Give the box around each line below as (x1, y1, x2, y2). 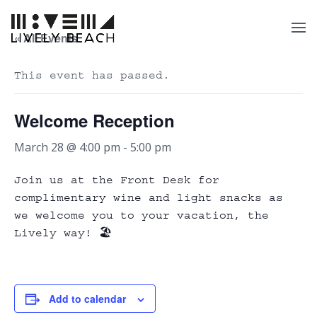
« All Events (14, 30, 78, 46)
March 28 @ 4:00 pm (14, 139, 120, 155)
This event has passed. (14, 69, 170, 81)
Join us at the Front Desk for (14, 173, 219, 186)
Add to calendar (49, 292, 126, 306)
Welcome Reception (14, 108, 175, 132)
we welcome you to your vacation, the (14, 209, 269, 221)
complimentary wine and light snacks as (14, 191, 283, 204)
